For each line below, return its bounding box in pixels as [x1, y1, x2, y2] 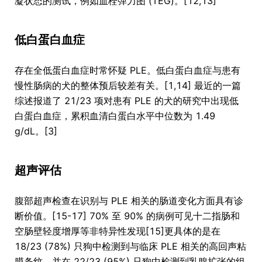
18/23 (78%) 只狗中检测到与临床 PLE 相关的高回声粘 [15, 240, 246, 253]
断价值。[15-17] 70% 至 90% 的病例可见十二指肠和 [15, 210, 240, 222]
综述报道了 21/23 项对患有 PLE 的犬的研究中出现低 [15, 95, 239, 107]
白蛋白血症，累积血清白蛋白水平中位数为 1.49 [15, 110, 215, 122]
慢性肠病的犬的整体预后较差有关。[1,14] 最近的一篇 [15, 80, 241, 92]
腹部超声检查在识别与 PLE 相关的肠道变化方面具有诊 [15, 195, 243, 207]
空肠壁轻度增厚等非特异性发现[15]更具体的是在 [15, 225, 220, 237]
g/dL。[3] [15, 125, 57, 137]
